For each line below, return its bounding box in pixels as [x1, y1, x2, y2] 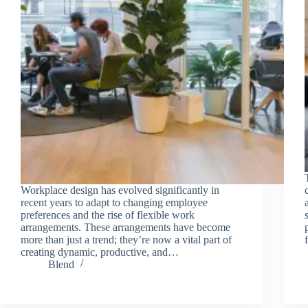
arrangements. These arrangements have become [21, 221, 230, 233]
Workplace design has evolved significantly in [21, 184, 219, 196]
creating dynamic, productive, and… [21, 245, 179, 258]
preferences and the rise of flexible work [21, 208, 195, 221]
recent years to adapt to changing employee [21, 196, 208, 208]
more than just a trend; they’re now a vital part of [21, 233, 232, 245]
